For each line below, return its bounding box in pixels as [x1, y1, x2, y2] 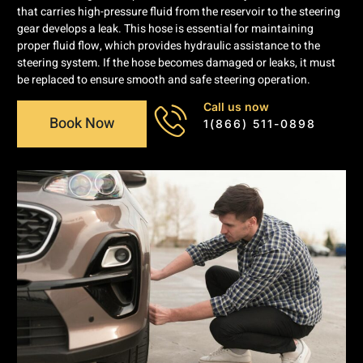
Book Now [49, 112, 114, 135]
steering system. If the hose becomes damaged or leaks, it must [17, 54, 335, 72]
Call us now [203, 99, 269, 113]
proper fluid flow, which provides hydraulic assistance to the [17, 37, 320, 55]
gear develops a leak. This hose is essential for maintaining [17, 20, 314, 38]
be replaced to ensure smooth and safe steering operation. [17, 71, 310, 89]
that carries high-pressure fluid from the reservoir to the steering [17, 3, 340, 21]
